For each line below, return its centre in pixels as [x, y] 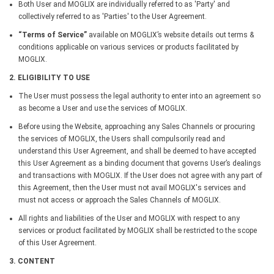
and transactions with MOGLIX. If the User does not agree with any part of [140, 175]
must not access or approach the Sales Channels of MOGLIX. [120, 200]
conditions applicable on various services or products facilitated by [128, 47]
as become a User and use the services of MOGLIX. [103, 108]
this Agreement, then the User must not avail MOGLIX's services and [132, 187]
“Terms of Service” [53, 35]
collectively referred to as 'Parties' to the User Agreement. [113, 16]
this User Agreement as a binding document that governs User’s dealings [140, 163]
